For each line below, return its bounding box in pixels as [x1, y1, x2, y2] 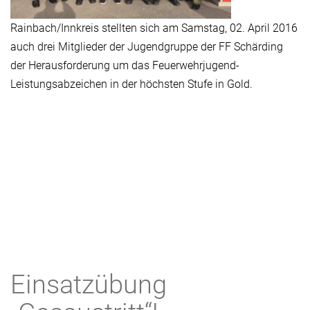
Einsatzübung [10, 269, 167, 300]
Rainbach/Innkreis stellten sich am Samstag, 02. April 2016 [10, 21, 298, 35]
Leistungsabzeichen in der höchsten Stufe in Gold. [10, 77, 253, 91]
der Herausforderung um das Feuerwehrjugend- [10, 59, 239, 72]
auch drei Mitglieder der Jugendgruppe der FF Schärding [10, 40, 283, 53]
